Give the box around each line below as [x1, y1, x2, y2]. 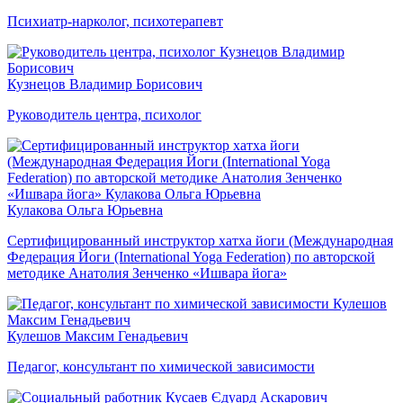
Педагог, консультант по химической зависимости [7, 358, 315, 374]
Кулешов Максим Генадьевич [7, 327, 188, 344]
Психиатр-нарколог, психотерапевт [7, 13, 223, 29]
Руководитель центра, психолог [7, 106, 201, 122]
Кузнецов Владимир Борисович [7, 76, 202, 92]
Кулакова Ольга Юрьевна [7, 201, 163, 218]
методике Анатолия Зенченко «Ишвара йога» [7, 264, 287, 281]
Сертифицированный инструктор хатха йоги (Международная [7, 232, 393, 248]
